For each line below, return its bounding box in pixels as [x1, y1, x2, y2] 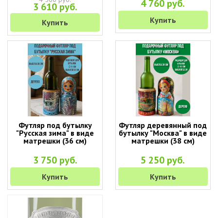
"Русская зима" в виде [16, 128, 94, 138]
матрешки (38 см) [131, 136, 195, 145]
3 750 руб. [33, 154, 77, 166]
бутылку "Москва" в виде [119, 128, 207, 138]
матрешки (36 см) [23, 136, 87, 145]
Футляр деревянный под [119, 120, 207, 130]
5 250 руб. [141, 154, 185, 166]
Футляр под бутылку [18, 120, 92, 130]
